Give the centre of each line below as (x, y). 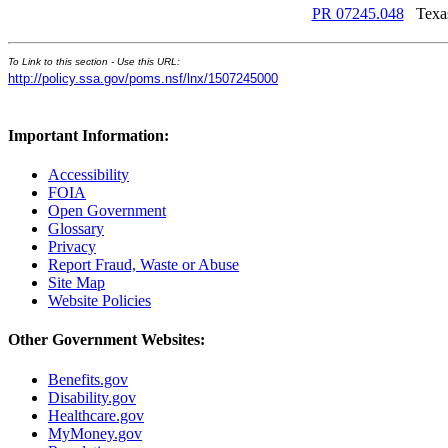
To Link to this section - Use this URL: (94, 61)
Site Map (76, 283)
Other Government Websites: (106, 340)
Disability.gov (92, 397)
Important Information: (88, 135)
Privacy (72, 247)
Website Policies (99, 301)
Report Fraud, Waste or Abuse (143, 265)
